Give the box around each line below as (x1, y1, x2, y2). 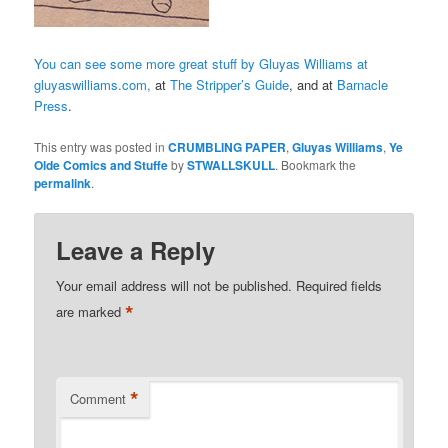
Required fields (296, 275, 383, 295)
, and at (289, 75, 338, 95)
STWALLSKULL (187, 155, 276, 174)
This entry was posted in (34, 137, 169, 155)
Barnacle (337, 75, 389, 95)
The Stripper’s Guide (170, 75, 290, 95)
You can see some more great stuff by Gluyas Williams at (34, 54, 369, 74)
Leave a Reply (56, 232, 216, 267)
